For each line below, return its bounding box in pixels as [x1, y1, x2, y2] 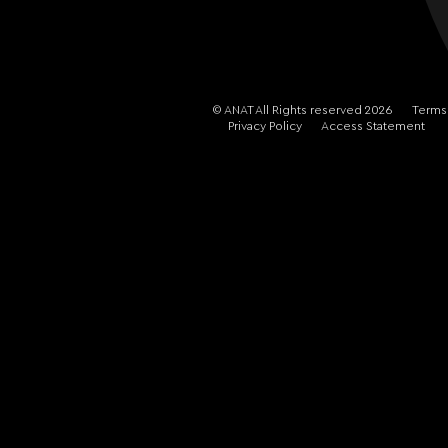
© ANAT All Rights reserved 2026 [211, 104, 396, 116]
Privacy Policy [227, 120, 302, 132]
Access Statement [320, 120, 425, 132]
